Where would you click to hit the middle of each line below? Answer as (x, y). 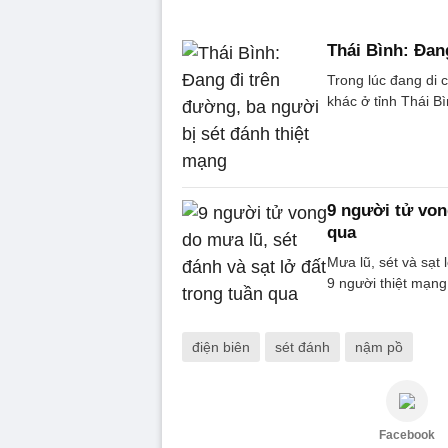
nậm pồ (379, 346)
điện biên (221, 346)
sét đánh (302, 346)
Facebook (407, 434)
